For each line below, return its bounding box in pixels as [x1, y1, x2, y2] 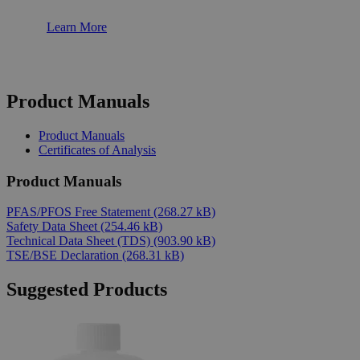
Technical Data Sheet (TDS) [6, 234, 153, 248]
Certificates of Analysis [39, 142, 156, 157]
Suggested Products [6, 279, 167, 301]
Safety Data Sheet [6, 219, 100, 234]
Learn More [47, 20, 107, 34]
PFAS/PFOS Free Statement [6, 205, 153, 219]
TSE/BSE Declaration [6, 248, 122, 263]
